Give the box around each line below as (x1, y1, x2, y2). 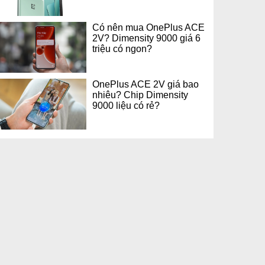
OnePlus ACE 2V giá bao (92, 78, 199, 89)
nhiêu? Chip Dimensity (92, 89, 188, 100)
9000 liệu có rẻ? (92, 99, 160, 111)
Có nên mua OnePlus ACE (92, 22, 205, 33)
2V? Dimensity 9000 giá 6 (92, 33, 201, 44)
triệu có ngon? (92, 43, 152, 54)
